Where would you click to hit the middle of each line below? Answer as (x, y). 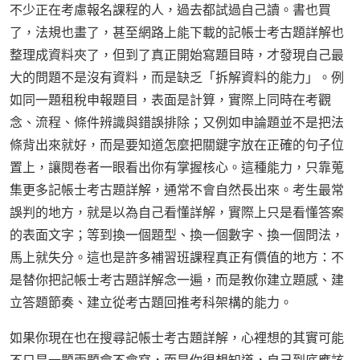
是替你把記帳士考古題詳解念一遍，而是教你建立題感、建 (177, 280)
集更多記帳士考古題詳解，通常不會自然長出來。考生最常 (177, 190)
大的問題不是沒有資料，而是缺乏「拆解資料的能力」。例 (177, 78)
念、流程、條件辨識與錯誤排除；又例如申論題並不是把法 (177, 123)
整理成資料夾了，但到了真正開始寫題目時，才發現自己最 (177, 55)
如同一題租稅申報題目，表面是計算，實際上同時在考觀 (170, 100)
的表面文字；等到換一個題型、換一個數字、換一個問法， (177, 235)
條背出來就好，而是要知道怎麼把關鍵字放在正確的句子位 (177, 145)
